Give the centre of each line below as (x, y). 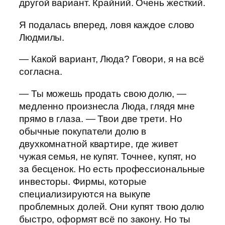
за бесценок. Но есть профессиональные (112, 169)
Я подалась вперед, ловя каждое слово (107, 25)
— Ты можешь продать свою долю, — (103, 93)
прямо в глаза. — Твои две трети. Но (101, 119)
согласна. (41, 72)
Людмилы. (42, 37)
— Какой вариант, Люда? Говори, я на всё (112, 59)
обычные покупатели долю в (83, 131)
